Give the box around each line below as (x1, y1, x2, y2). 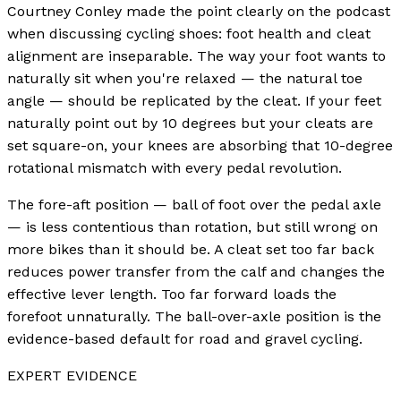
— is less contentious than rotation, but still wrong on (7, 218, 378, 236)
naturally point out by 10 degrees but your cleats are (7, 115, 373, 132)
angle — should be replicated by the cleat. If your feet (7, 92, 381, 110)
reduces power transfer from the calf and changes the (7, 263, 385, 281)
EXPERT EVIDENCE (7, 367, 137, 385)
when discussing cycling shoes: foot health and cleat (7, 25, 371, 43)
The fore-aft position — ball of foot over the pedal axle (7, 196, 381, 214)
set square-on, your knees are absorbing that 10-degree (7, 137, 393, 155)
